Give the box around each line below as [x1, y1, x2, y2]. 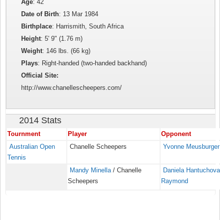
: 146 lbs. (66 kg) [42, 47, 91, 55]
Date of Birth [21, 10, 59, 18]
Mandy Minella [70, 166, 111, 174]
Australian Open [9, 143, 55, 151]
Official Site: [21, 72, 59, 80]
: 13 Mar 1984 [59, 10, 99, 18]
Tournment [7, 130, 41, 138]
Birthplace [21, 23, 53, 30]
